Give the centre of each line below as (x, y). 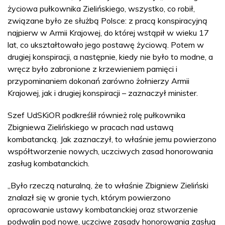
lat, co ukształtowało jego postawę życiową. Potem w (106, 44)
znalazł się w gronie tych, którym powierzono (89, 197)
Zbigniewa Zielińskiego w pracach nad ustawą (91, 127)
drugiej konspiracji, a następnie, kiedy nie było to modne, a (110, 57)
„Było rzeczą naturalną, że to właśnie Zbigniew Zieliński (108, 185)
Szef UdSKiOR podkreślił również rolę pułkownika (96, 115)
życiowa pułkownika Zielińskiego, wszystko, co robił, (101, 8)
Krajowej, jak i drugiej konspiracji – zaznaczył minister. (103, 93)
